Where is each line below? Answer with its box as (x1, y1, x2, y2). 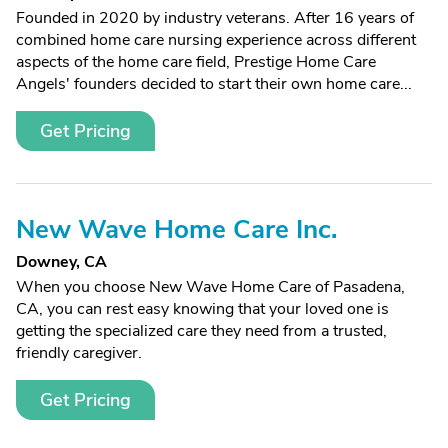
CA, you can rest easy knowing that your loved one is (16, 298, 389, 320)
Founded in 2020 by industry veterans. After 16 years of (16, 7, 414, 29)
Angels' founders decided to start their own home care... (16, 73, 412, 95)
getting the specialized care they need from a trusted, (16, 320, 387, 342)
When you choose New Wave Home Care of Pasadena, (16, 276, 405, 298)
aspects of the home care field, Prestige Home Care (16, 51, 376, 73)
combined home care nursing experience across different (16, 29, 416, 51)
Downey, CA (16, 251, 107, 273)
